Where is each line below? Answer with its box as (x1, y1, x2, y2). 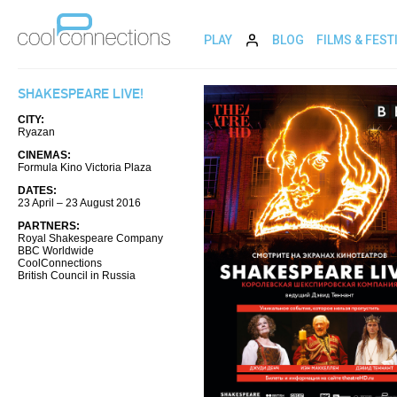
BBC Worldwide (18, 245, 94, 257)
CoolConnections (18, 257, 102, 269)
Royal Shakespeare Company (18, 232, 163, 245)
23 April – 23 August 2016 (18, 197, 141, 209)
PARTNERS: (18, 220, 80, 232)
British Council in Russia (18, 269, 136, 282)
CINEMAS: (18, 149, 71, 161)
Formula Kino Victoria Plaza (18, 161, 152, 174)
